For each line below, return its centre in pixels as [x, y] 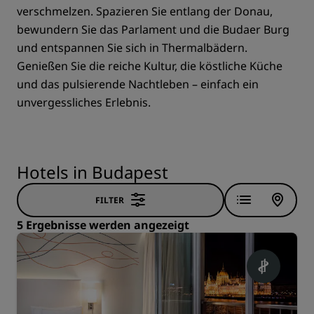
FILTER [109, 200]
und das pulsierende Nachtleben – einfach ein [138, 84]
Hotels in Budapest [93, 172]
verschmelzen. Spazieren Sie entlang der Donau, [145, 11]
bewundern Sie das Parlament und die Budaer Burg [153, 29]
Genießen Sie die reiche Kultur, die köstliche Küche [150, 66]
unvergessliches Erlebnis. [84, 102]
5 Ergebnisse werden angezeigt [103, 225]
